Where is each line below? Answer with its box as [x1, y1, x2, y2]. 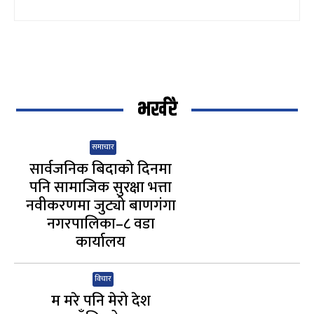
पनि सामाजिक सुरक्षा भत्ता [29, 175, 172, 201]
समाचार [92, 141, 115, 154]
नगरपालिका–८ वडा [46, 211, 155, 238]
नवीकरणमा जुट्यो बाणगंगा [25, 193, 176, 219]
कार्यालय [76, 229, 126, 256]
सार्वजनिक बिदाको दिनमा [29, 156, 172, 183]
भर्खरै [137, 94, 177, 126]
